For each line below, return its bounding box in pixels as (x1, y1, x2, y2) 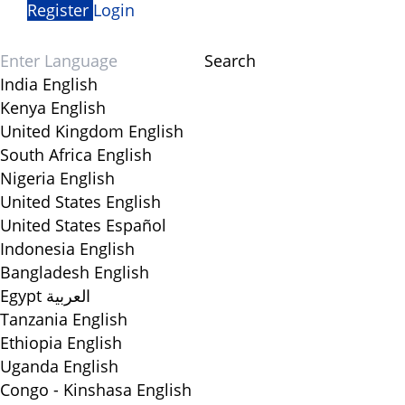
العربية (46, 285, 90, 306)
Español (106, 214, 166, 236)
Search (204, 50, 256, 71)
